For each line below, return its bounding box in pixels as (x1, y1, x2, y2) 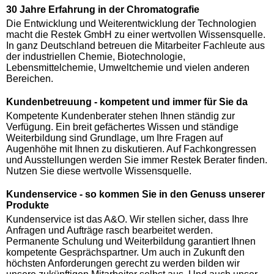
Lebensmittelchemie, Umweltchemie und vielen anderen (6, 62, 250, 73)
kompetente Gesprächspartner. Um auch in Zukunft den (6, 247, 245, 258)
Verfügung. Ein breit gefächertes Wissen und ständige (6, 122, 239, 133)
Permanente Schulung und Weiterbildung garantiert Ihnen (6, 236, 256, 247)
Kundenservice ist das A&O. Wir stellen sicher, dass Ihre (6, 214, 248, 225)
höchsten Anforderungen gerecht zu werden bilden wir (6, 258, 240, 269)
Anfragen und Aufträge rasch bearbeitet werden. (6, 225, 213, 236)
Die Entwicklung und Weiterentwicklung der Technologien (6, 18, 256, 29)
